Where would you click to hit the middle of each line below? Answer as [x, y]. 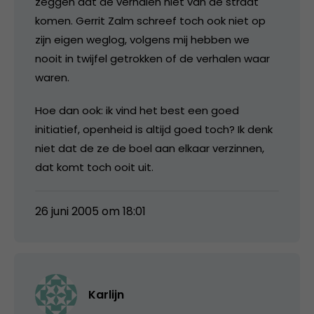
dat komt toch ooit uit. [94, 167]
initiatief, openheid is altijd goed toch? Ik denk [154, 129]
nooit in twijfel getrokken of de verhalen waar [152, 58]
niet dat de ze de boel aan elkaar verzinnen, [150, 148]
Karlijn [106, 294]
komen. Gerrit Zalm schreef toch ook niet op [150, 20]
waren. [52, 77]
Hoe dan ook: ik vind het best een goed [137, 110]
